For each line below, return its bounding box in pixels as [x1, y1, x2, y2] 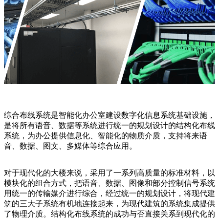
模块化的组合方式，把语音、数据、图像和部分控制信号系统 [4, 179, 215, 188]
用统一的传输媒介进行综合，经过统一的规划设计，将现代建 [4, 189, 215, 198]
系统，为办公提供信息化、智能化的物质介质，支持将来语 [4, 131, 207, 140]
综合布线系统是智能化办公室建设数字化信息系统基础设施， [4, 111, 215, 120]
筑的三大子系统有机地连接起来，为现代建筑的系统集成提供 [4, 199, 215, 208]
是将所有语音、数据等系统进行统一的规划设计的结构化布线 [4, 121, 215, 130]
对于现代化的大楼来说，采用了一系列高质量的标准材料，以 [4, 169, 215, 177]
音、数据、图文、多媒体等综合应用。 [4, 142, 137, 151]
